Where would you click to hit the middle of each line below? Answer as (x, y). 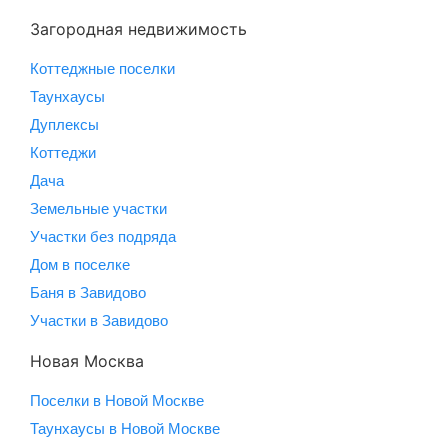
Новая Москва (87, 361)
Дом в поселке (80, 264)
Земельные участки (98, 208)
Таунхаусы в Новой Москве (125, 428)
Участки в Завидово (99, 320)
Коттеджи (63, 152)
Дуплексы (64, 124)
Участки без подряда (103, 236)
